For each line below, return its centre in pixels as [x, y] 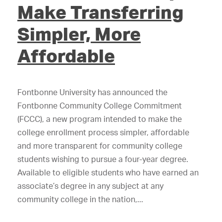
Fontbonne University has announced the [92, 92]
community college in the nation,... [80, 199]
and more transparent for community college [100, 146]
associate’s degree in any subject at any [90, 186]
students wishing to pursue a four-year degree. [103, 159]
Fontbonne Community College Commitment [100, 106]
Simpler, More [79, 34]
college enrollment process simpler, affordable [103, 132]
